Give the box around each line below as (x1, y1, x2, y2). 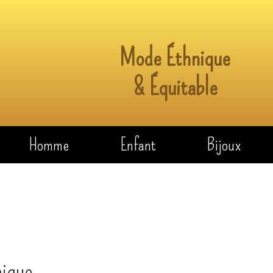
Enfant (119, 133, 156, 155)
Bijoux (207, 133, 241, 155)
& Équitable (132, 72, 218, 102)
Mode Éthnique (119, 43, 231, 73)
